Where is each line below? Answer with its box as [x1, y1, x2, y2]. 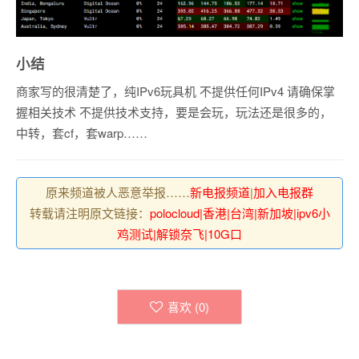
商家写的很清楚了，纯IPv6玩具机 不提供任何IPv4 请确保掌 [16, 82, 335, 99]
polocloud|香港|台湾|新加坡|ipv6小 [149, 204, 330, 221]
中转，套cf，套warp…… [16, 123, 147, 141]
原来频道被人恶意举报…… [46, 183, 190, 200]
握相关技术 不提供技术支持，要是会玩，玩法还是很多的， [16, 103, 332, 120]
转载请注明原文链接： [29, 204, 150, 221]
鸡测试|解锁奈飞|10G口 [117, 224, 242, 242]
